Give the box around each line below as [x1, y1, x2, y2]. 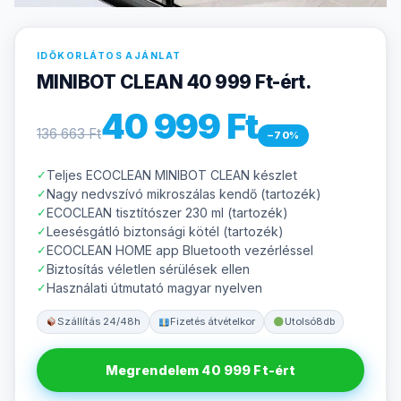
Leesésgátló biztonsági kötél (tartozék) [47, 223, 284, 239]
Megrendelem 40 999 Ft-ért [105, 362, 296, 378]
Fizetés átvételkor [169, 314, 255, 328]
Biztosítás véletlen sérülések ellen [47, 260, 250, 277]
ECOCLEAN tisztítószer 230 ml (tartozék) [47, 204, 288, 220]
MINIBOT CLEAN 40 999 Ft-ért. [37, 70, 311, 93]
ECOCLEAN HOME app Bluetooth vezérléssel [47, 242, 313, 258]
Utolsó [284, 314, 316, 328]
